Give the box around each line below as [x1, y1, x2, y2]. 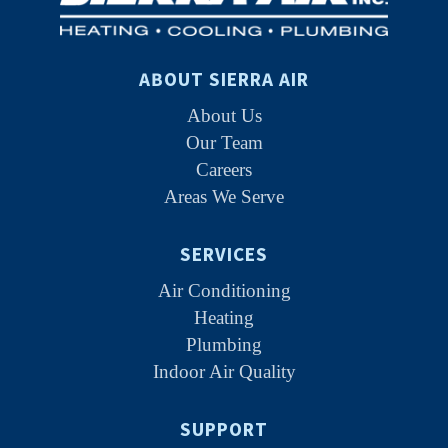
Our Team [185, 131, 263, 153]
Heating [194, 306, 254, 328]
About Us [186, 104, 262, 126]
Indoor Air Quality [152, 360, 296, 382]
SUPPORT [180, 415, 268, 444]
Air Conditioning [157, 279, 291, 301]
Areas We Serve [164, 185, 284, 207]
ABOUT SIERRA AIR [139, 65, 309, 94]
